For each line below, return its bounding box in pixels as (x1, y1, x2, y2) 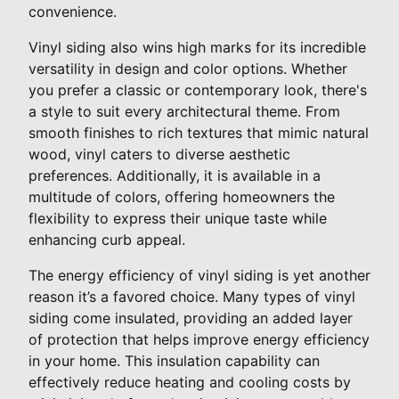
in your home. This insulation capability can (28, 352, 320, 370)
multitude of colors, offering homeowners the (28, 188, 335, 207)
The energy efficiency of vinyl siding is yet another (28, 266, 370, 285)
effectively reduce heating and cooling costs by (28, 373, 351, 392)
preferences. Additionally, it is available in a (28, 167, 321, 185)
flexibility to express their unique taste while (28, 209, 327, 228)
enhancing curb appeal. (28, 231, 185, 249)
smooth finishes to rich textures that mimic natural (28, 124, 369, 142)
